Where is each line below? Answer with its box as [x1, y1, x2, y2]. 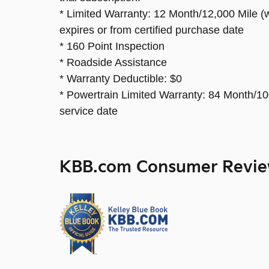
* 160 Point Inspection [59, 40, 165, 53]
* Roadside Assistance [59, 56, 167, 69]
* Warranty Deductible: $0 [59, 73, 182, 85]
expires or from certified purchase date [59, 24, 244, 37]
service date [59, 105, 118, 118]
